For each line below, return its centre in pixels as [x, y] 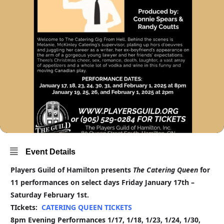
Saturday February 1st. [50, 195]
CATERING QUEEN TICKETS [87, 207]
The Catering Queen [165, 170]
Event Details [50, 152]
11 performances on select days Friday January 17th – [102, 182]
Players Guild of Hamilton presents [72, 170]
